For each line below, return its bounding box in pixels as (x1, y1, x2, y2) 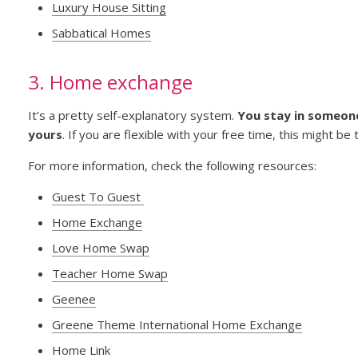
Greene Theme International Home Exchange (51, 316, 302, 333)
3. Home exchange (27, 69, 193, 96)
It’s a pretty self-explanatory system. (27, 107, 237, 124)
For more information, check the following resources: (27, 157, 316, 174)
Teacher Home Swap (51, 265, 168, 282)
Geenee (51, 291, 96, 308)
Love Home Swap (51, 240, 149, 257)
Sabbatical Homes (51, 25, 151, 42)
